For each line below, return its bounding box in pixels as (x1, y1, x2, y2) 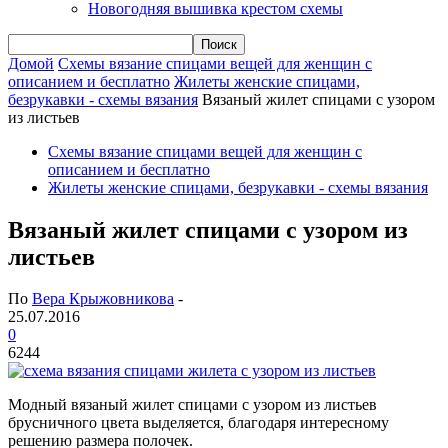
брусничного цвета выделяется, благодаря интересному (8, 414, 389, 432)
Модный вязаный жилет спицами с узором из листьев (8, 396, 377, 414)
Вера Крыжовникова (32, 290, 174, 308)
